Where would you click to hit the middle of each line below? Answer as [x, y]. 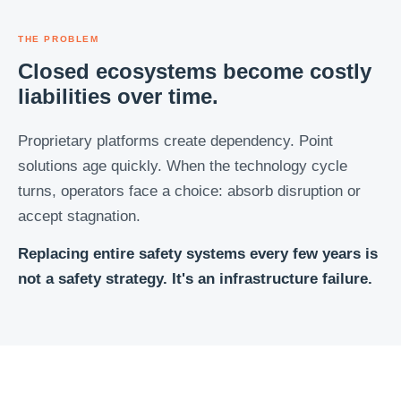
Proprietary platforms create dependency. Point [175, 141]
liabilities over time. [118, 96]
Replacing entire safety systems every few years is [198, 254]
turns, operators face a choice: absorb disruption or [189, 191]
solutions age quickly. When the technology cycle [183, 166]
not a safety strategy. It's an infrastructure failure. [195, 279]
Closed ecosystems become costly [195, 71]
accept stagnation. [79, 216]
